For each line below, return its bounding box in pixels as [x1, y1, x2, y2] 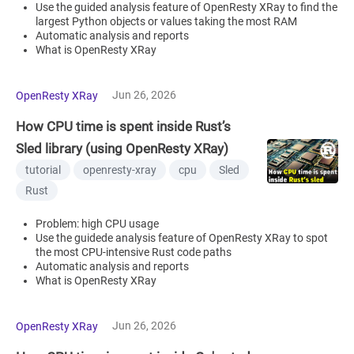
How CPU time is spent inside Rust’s [16, 118, 231, 134]
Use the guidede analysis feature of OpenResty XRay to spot [36, 231, 328, 244]
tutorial [25, 163, 61, 176]
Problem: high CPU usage [36, 217, 159, 230]
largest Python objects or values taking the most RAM [36, 14, 297, 28]
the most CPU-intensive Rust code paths [36, 245, 232, 258]
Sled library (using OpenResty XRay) [16, 140, 228, 156]
